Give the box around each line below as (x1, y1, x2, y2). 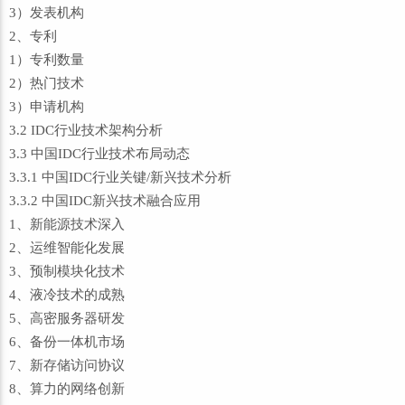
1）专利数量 (9, 52, 84, 67)
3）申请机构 (9, 99, 84, 114)
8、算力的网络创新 (9, 381, 125, 396)
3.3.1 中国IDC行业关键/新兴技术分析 (9, 170, 231, 184)
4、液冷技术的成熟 (9, 287, 125, 302)
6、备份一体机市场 (9, 334, 125, 349)
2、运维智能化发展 (9, 240, 125, 255)
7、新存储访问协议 (9, 358, 125, 372)
